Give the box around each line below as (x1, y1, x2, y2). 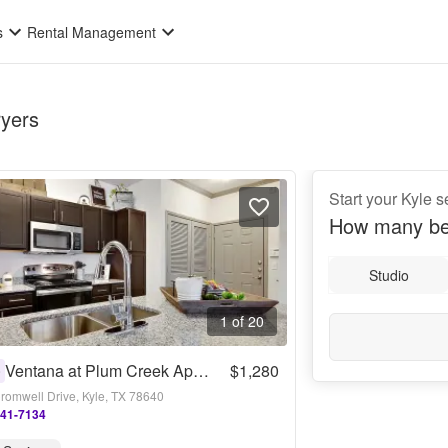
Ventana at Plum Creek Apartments (193, 359, 209, 382)
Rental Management (27, 22, 157, 42)
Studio (369, 265, 410, 285)
